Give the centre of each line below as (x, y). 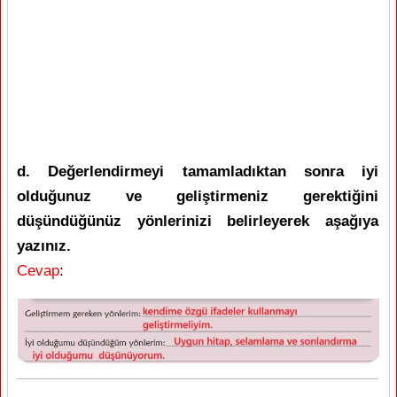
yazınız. (44, 245)
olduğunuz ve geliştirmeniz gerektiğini (198, 196)
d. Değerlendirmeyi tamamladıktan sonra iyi (198, 171)
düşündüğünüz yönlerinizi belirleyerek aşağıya (198, 221)
